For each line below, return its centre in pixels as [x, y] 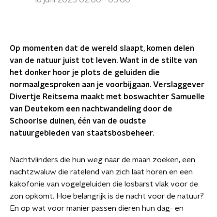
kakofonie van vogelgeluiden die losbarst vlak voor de [104, 184]
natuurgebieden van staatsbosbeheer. [82, 133]
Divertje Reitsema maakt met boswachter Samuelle [107, 97]
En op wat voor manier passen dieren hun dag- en [97, 208]
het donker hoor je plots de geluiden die [85, 73]
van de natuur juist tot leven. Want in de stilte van [103, 61]
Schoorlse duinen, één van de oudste [78, 121]
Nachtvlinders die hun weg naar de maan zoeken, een [102, 160]
